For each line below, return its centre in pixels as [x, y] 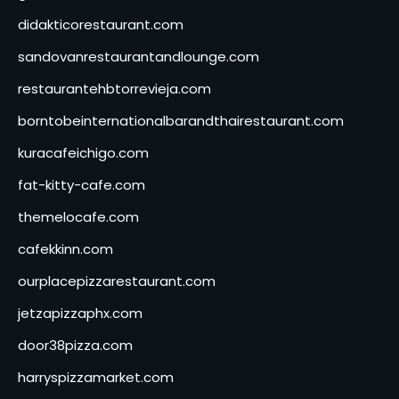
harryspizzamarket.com [96, 377]
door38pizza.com [75, 345]
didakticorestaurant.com [101, 24]
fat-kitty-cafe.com [81, 184]
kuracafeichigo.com [83, 152]
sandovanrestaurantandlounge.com [138, 56]
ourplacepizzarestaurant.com [117, 281]
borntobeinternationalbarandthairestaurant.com [181, 120]
